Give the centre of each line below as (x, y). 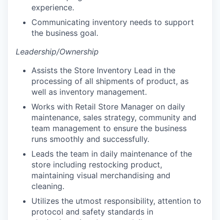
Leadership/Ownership (57, 51)
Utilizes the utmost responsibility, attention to (116, 201)
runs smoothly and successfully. (90, 139)
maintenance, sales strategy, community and (114, 117)
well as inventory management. (89, 92)
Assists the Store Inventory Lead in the (103, 70)
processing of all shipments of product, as (110, 81)
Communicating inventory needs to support (113, 22)
